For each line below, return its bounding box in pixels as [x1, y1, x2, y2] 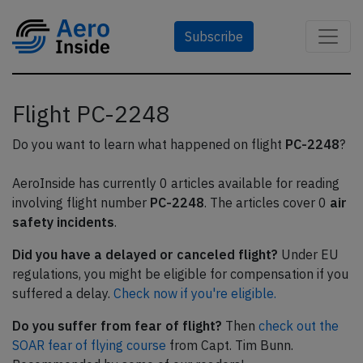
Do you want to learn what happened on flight [12, 136, 285, 152]
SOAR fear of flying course [12, 337, 166, 353]
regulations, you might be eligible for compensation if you [12, 266, 348, 282]
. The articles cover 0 [204, 194, 330, 211]
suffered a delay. [12, 285, 113, 301]
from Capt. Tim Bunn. [166, 337, 293, 353]
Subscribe [185, 28, 243, 45]
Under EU [278, 246, 339, 263]
